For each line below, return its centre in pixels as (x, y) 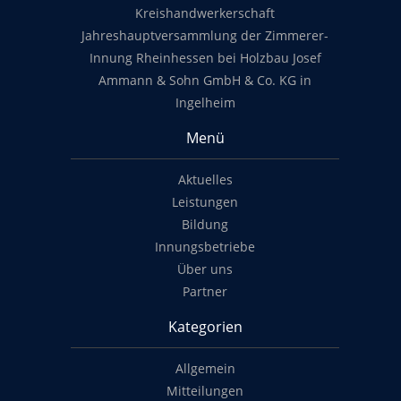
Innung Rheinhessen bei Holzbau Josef (205, 58)
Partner (205, 292)
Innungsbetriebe (205, 247)
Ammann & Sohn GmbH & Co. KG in (205, 81)
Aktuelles (205, 180)
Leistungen (205, 202)
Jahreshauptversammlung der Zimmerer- (205, 36)
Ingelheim (205, 103)
